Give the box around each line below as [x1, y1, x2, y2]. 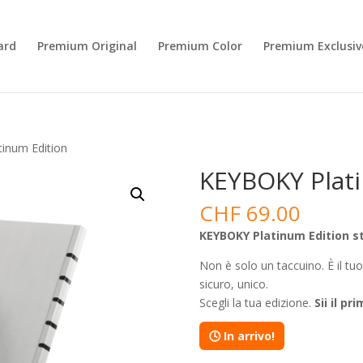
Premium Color [158, 38, 242, 53]
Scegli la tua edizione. [199, 295, 314, 310]
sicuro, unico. [199, 276, 268, 292]
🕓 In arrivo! [208, 328, 275, 344]
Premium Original [37, 38, 137, 53]
